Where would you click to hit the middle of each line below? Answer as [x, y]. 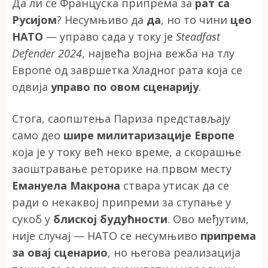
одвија [31, 86]
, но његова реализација [174, 252]
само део [38, 135]
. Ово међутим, [208, 219]
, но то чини [196, 19]
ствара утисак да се [175, 185]
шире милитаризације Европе [149, 135]
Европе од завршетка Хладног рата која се [127, 70]
